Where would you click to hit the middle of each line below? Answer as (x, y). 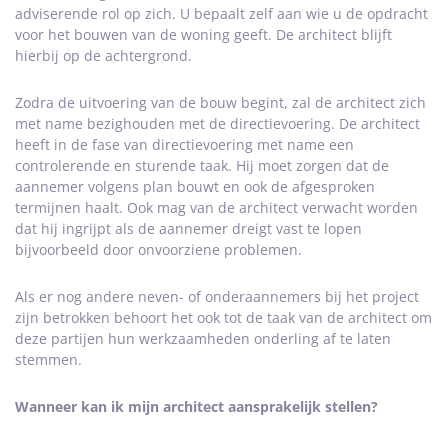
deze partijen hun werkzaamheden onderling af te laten (203, 338)
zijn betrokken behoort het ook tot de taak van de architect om (223, 317)
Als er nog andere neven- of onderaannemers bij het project (217, 296)
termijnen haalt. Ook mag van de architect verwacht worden (216, 207)
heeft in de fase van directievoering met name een (184, 144)
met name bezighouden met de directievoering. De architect (217, 123)
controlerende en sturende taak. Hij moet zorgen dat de (202, 165)
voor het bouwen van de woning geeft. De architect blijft (203, 34)
